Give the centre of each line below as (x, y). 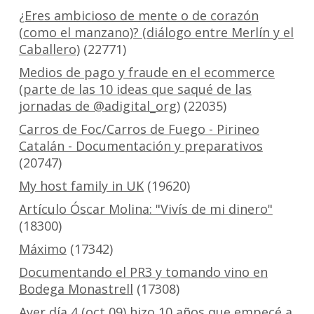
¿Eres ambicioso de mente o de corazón (138, 16)
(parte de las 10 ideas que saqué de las (135, 89)
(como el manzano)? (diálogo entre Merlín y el (156, 33)
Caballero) (49, 49)
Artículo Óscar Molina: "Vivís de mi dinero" (145, 209)
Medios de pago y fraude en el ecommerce (146, 73)
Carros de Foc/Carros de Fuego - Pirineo (139, 129)
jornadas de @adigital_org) (99, 106)
